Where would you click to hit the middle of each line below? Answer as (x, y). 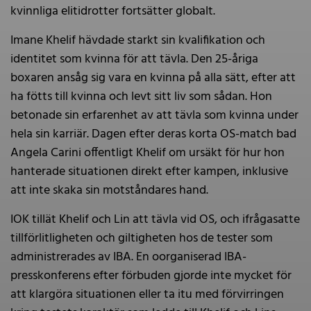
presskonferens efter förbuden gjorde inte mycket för (151, 276)
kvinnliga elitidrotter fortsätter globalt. (113, 12)
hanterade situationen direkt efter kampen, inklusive (149, 172)
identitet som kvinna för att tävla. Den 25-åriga (134, 60)
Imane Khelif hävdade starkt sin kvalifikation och (138, 41)
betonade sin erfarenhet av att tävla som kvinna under (154, 116)
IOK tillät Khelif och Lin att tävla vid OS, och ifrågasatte (155, 220)
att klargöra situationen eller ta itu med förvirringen (147, 295)
